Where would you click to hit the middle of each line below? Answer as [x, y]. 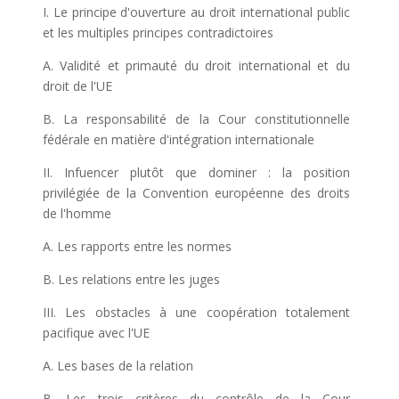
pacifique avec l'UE [96, 333]
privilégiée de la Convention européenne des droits [196, 193]
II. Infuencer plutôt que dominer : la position [196, 172]
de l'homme [77, 213]
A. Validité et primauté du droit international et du [196, 65]
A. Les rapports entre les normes [137, 246]
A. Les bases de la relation [118, 366]
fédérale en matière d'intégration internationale [178, 139]
